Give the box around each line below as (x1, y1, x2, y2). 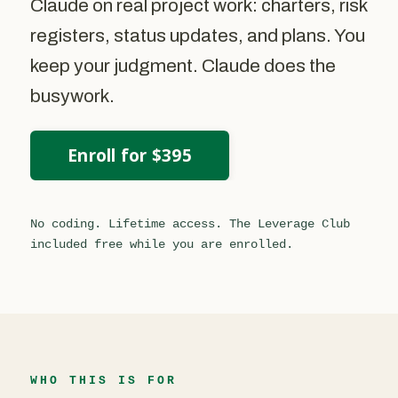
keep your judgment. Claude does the (30, 56, 336, 76)
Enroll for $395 (68, 143, 192, 168)
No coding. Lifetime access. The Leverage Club (30, 217, 350, 232)
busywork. (30, 86, 115, 107)
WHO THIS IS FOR (30, 374, 177, 388)
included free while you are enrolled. (30, 237, 293, 252)
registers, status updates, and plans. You (30, 26, 365, 46)
